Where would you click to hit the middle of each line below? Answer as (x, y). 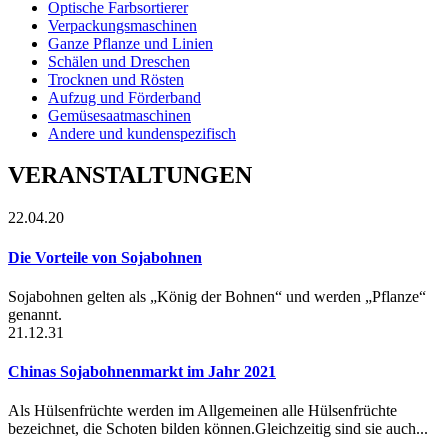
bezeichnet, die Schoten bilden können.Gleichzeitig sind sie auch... (218, 429)
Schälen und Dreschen (119, 61)
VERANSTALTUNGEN (130, 175)
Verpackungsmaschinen (122, 25)
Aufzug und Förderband (124, 97)
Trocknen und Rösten (116, 79)
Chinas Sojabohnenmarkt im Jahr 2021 (142, 372)
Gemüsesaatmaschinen (119, 115)
